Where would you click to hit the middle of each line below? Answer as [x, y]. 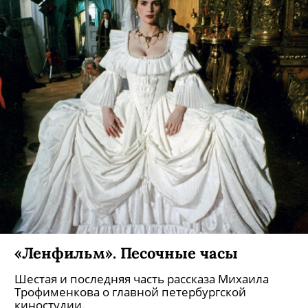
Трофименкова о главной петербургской [130, 292]
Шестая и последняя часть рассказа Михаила [142, 279]
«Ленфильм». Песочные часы [126, 253]
